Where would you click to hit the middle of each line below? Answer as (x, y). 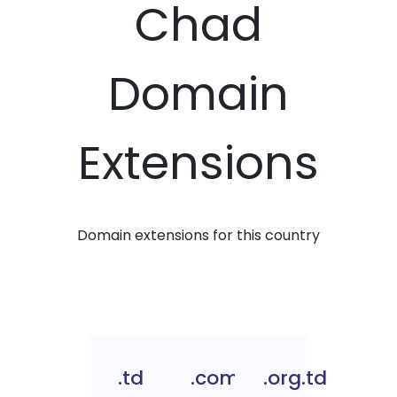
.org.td (295, 378)
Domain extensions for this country (198, 236)
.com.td (228, 378)
